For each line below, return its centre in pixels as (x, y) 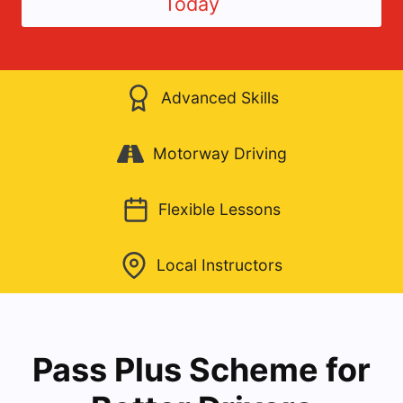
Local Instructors (219, 264)
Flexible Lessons (219, 209)
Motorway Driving (219, 153)
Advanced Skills (219, 97)
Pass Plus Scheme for (201, 369)
